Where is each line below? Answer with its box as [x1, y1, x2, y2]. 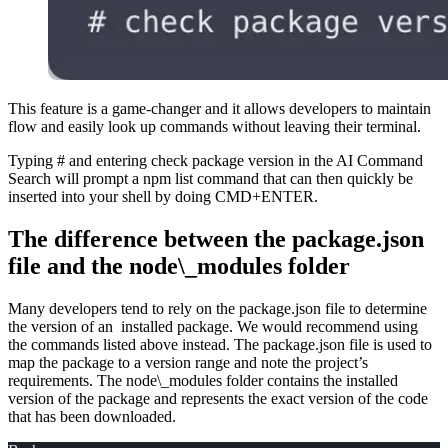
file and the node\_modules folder [8, 252, 350, 279]
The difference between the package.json [8, 225, 424, 252]
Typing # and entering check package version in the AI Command [8, 151, 423, 169]
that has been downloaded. [8, 407, 176, 425]
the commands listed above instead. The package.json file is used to [8, 335, 432, 353]
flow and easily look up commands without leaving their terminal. [8, 117, 421, 135]
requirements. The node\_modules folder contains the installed [8, 371, 398, 389]
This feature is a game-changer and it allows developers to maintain [8, 99, 431, 117]
